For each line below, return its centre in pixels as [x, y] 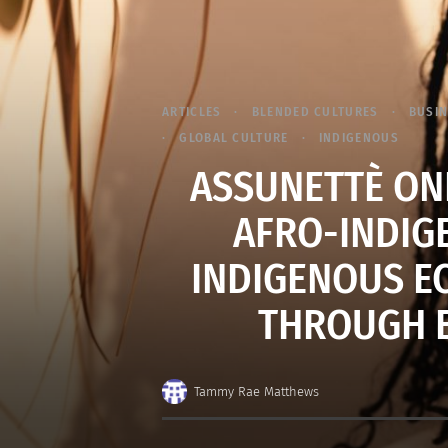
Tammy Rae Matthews [256, 391]
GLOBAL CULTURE [234, 138]
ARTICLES [192, 112]
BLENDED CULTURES [315, 112]
